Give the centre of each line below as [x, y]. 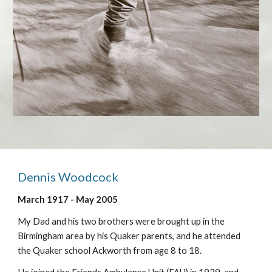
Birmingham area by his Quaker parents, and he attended [129, 236]
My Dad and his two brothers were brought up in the [121, 221]
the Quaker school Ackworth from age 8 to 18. [110, 250]
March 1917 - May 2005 [68, 199]
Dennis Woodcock [68, 177]
